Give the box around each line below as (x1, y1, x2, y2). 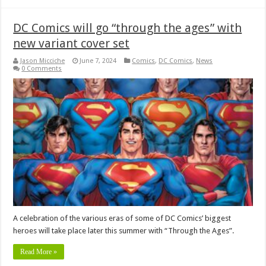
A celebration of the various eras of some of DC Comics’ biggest (13, 213, 232, 223)
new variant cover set (13, 36, 130, 51)
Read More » (20, 247, 58, 256)
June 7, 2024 (80, 57, 117, 65)
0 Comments (21, 65, 62, 73)
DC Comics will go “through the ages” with (13, 21, 242, 36)
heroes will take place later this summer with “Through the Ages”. (13, 226, 235, 235)
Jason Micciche (20, 57, 65, 65)
